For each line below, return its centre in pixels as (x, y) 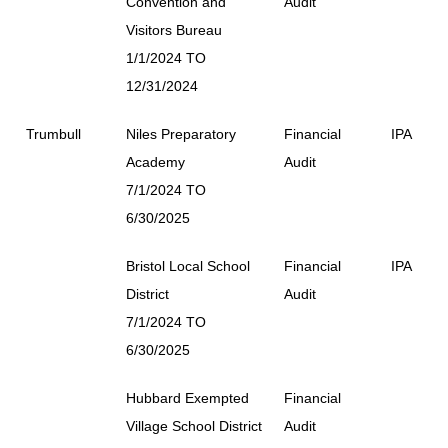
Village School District (194, 425)
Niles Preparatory (181, 133)
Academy (155, 161)
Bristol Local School (188, 265)
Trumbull (53, 133)
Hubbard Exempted (187, 397)
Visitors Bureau (174, 29)
